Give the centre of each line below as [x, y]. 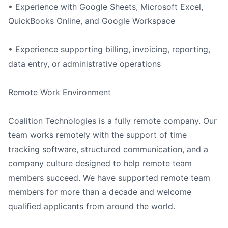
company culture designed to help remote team [100, 163]
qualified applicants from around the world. [92, 206]
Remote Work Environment [60, 92]
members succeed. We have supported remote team [109, 178]
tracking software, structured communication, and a [108, 149]
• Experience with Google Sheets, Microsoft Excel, [106, 7]
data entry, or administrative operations [84, 64]
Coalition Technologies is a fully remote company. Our [112, 121]
